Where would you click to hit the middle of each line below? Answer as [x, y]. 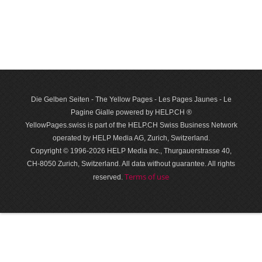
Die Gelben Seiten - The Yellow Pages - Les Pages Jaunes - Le [131, 100]
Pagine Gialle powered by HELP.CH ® [131, 113]
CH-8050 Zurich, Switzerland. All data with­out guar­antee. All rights [131, 164]
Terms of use [147, 177]
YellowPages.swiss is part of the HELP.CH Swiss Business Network [131, 125]
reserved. [109, 177]
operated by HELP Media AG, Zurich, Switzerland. [131, 138]
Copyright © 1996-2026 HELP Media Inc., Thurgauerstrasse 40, [131, 151]
